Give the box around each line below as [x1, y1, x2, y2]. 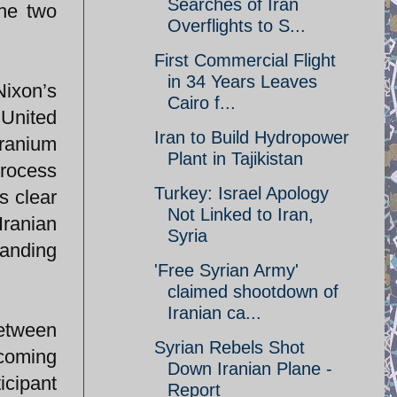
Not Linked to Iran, [167, 205, 314, 224]
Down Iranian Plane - [167, 359, 332, 378]
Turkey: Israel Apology [154, 183, 329, 203]
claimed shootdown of [167, 282, 339, 301]
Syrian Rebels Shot [154, 338, 305, 357]
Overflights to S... [167, 16, 306, 35]
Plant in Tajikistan [167, 149, 303, 168]
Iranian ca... [167, 303, 261, 323]
